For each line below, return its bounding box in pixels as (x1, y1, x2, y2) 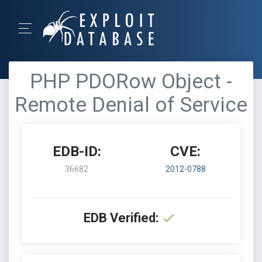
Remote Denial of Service (15, 93, 247, 117)
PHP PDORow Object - (30, 70, 232, 94)
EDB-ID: (52, 143, 101, 160)
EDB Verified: (84, 211, 158, 225)
